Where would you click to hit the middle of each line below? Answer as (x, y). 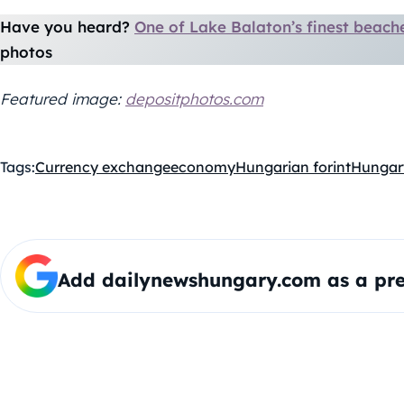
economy (203, 167)
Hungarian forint (293, 167)
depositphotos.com (194, 99)
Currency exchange (103, 167)
